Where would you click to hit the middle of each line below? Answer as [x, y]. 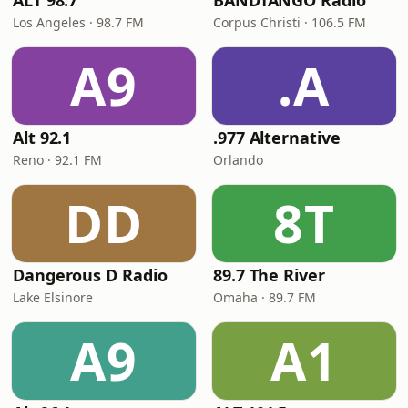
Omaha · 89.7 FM [265, 297]
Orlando [238, 160]
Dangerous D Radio [90, 275]
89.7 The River [269, 275]
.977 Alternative [277, 138]
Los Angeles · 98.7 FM [78, 22]
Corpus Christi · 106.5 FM [290, 22]
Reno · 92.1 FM [57, 160]
